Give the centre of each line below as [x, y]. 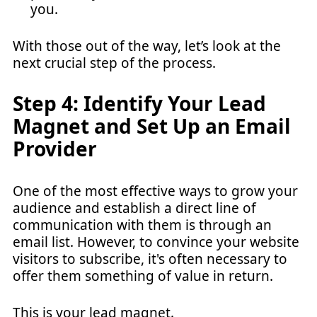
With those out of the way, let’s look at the [147, 46]
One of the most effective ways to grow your [155, 191]
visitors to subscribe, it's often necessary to [150, 259]
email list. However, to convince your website [156, 242]
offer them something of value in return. [143, 276]
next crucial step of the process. [114, 63]
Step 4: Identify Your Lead [139, 103]
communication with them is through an [142, 225]
